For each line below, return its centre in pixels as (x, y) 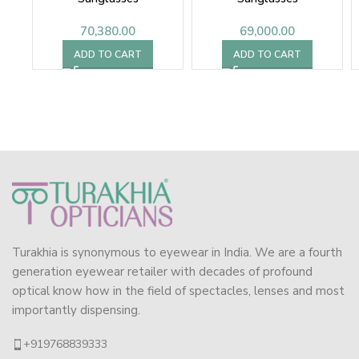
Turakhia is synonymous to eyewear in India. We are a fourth (177, 253)
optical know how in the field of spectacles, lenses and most (178, 291)
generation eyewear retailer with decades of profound (162, 272)
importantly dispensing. (76, 311)
